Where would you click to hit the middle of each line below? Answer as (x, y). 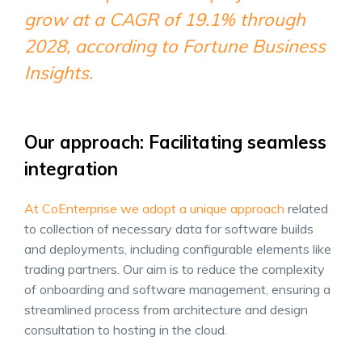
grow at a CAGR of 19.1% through (165, 19)
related (306, 208)
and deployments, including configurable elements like (178, 248)
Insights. (59, 72)
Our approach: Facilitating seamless (175, 142)
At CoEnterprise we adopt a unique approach (154, 208)
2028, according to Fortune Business (175, 46)
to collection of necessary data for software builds (169, 228)
